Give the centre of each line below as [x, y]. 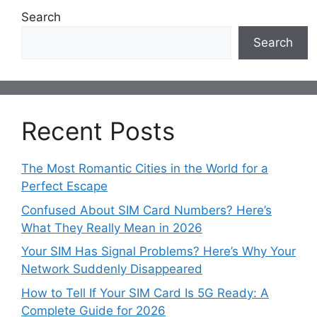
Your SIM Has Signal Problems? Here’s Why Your [158, 252]
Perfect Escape [64, 186]
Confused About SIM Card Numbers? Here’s [146, 210]
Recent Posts [98, 131]
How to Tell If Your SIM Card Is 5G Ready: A [145, 293]
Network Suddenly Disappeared [112, 269]
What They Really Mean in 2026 [112, 227]
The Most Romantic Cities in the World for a [145, 169]
